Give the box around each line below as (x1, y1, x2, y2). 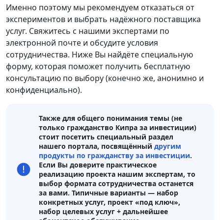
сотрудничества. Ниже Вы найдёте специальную (6, 49, 193, 60)
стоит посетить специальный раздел (39, 132, 173, 142)
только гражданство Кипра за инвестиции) (39, 123, 196, 133)
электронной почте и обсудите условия (6, 37, 158, 49)
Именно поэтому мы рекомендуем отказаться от (6, 2, 194, 13)
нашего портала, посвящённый (39, 141, 154, 151)
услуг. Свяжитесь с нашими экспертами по (6, 26, 169, 37)
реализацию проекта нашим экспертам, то (39, 169, 195, 179)
